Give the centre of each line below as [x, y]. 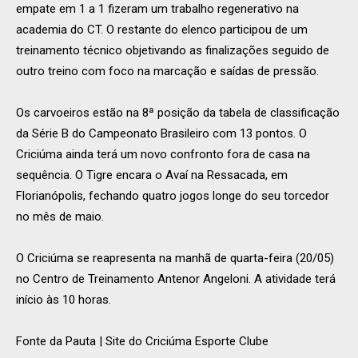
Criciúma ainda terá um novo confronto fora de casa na [163, 155]
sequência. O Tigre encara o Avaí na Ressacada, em [152, 175]
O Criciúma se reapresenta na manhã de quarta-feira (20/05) [175, 259]
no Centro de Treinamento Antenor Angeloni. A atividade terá [176, 279]
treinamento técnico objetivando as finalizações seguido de [173, 51]
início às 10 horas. [64, 300]
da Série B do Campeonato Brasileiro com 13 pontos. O [161, 134]
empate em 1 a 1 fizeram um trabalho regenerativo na [157, 9]
